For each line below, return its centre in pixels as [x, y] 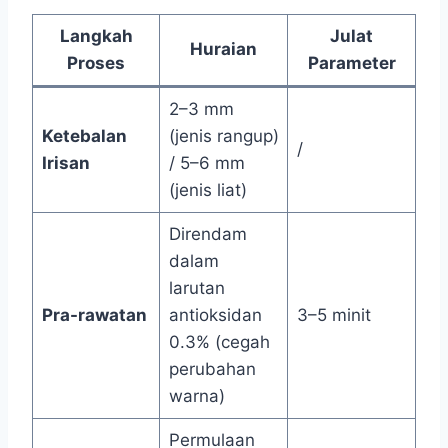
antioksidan [215, 315]
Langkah [96, 36]
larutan [196, 288]
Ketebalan [84, 136]
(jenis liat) [207, 190]
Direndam [207, 234]
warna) [196, 396]
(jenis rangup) [223, 136]
